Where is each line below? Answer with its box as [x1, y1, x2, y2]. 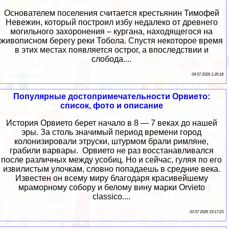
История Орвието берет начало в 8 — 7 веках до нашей [6, 118, 217, 127]
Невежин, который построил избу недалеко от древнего [5, 17, 218, 27]
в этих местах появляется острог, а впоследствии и [14, 45, 209, 54]
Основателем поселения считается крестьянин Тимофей [4, 8, 219, 17]
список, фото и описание [60, 101, 163, 110]
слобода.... [91, 54, 131, 63]
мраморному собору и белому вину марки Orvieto [18, 182, 205, 192]
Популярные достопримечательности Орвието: [13, 91, 210, 101]
